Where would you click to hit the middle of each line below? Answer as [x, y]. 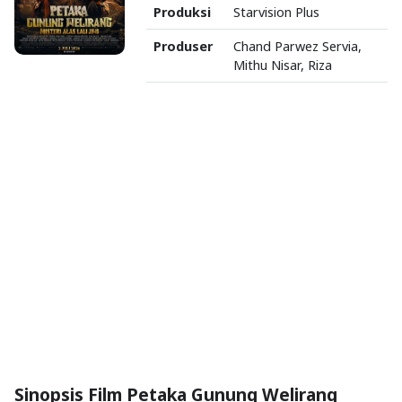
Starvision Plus [276, 12]
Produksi [182, 12]
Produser [183, 46]
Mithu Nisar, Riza [282, 65]
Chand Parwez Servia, [297, 46]
